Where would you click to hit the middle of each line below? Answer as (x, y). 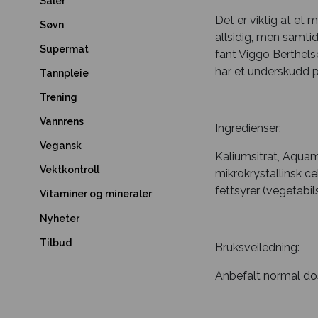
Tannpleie (64, 73)
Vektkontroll (70, 170)
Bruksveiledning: (257, 247)
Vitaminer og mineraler (96, 194)
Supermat (64, 49)
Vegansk (61, 146)
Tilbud (56, 242)
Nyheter (60, 218)
